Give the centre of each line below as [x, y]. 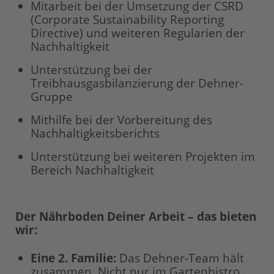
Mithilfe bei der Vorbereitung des [121, 120]
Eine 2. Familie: [73, 258]
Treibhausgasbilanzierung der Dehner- [137, 83]
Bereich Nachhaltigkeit [92, 170]
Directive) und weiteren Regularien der [138, 33]
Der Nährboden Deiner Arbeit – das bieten [136, 217]
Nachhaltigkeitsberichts [95, 133]
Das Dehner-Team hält [180, 258]
